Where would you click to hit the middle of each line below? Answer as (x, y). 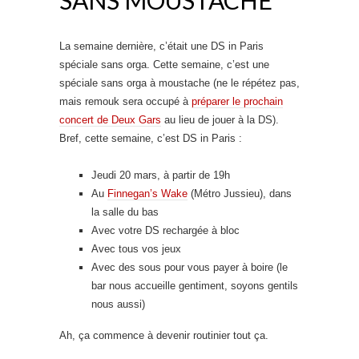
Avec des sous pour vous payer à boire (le (190, 267)
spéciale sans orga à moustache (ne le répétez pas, (179, 83)
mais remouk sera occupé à (125, 101)
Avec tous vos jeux (136, 248)
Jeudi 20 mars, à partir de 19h (161, 175)
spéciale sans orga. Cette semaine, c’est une (164, 64)
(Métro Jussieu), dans (240, 193)
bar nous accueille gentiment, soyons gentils (195, 285)
